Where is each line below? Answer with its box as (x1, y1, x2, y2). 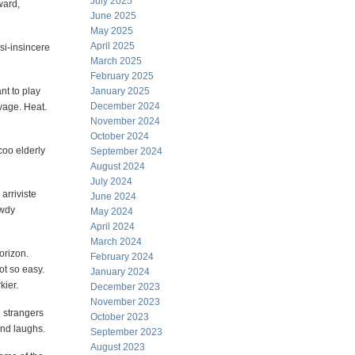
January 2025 (90, 86, 150, 97)
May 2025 (90, 25, 133, 36)
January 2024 (90, 266, 150, 277)
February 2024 (90, 251, 154, 262)
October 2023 (90, 311, 149, 323)
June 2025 (90, 10, 136, 21)
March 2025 (90, 55, 142, 67)
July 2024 (90, 176, 132, 187)
